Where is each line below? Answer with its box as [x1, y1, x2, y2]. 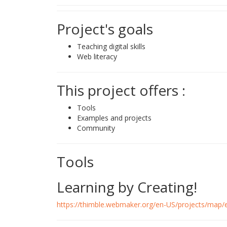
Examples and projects [77, 113, 152, 123]
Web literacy [77, 52, 117, 61]
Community [77, 123, 115, 133]
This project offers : [57, 81, 185, 100]
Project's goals [57, 19, 153, 39]
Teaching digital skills [77, 42, 145, 51]
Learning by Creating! [57, 177, 197, 197]
